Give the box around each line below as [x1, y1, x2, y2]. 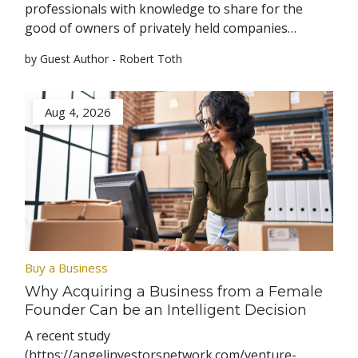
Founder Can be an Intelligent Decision [25, 301, 308, 320]
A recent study [25, 327, 111, 345]
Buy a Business [25, 260, 109, 276]
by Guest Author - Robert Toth [25, 51, 183, 67]
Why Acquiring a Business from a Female [25, 283, 324, 301]
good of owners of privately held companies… [25, 19, 297, 38]
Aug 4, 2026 [45, 104, 112, 121]
